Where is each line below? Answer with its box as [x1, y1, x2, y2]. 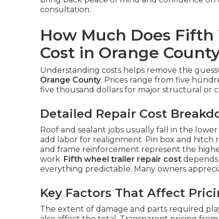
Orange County [40, 75, 101, 85]
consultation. [40, 5, 91, 15]
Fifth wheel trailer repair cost [64, 154, 181, 164]
